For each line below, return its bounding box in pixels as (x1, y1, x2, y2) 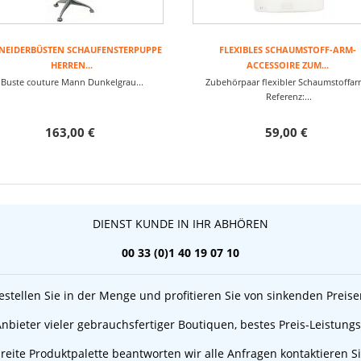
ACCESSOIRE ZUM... (247, 59, 329, 71)
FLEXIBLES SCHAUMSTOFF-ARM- (219, 44, 356, 56)
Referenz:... (263, 90, 312, 102)
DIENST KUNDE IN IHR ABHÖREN (93, 216, 268, 231)
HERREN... (51, 59, 93, 71)
